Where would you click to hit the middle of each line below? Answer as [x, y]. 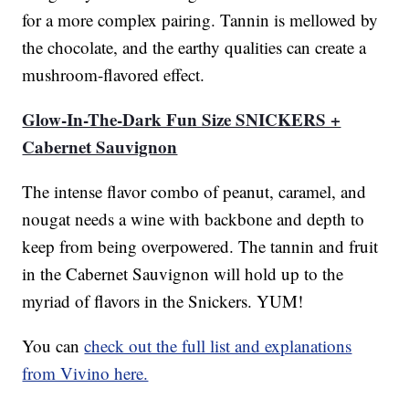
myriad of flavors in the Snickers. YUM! [163, 301]
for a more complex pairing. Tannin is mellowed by [200, 20]
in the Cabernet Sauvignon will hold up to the [183, 274]
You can [53, 346]
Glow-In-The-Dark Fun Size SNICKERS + [182, 120]
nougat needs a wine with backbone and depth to [194, 219]
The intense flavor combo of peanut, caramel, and [194, 192]
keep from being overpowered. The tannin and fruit [200, 246]
